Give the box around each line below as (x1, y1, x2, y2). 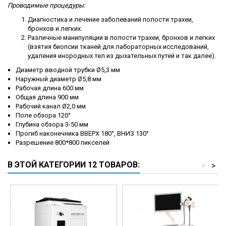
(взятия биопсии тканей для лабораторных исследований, (28, 43, 209, 51)
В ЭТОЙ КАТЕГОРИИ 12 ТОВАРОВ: (8, 160, 140, 170)
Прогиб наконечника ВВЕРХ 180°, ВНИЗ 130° (16, 130, 150, 138)
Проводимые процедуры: (8, 2, 85, 10)
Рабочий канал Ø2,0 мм (16, 102, 86, 110)
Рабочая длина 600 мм (16, 84, 84, 92)
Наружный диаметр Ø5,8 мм (16, 75, 101, 83)
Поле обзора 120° (16, 111, 71, 120)
